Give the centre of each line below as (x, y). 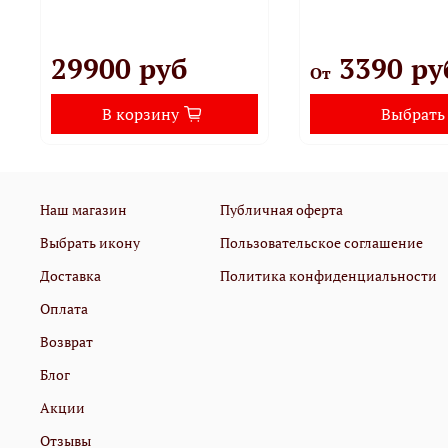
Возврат (66, 341)
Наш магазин (83, 209)
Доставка (70, 275)
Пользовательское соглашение (321, 242)
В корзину (140, 113)
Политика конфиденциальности (328, 275)
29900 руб (119, 68)
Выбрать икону (90, 242)
